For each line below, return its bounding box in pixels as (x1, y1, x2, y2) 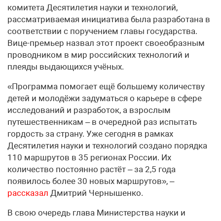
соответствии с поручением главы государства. (7, 26, 197, 37)
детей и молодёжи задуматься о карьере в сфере (7, 93, 202, 104)
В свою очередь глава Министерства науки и (7, 208, 185, 218)
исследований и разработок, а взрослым (7, 105, 171, 115)
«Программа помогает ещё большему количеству (7, 81, 205, 92)
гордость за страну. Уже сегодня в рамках (7, 129, 173, 139)
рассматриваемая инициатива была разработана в (7, 14, 210, 25)
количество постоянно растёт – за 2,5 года (7, 164, 176, 175)
